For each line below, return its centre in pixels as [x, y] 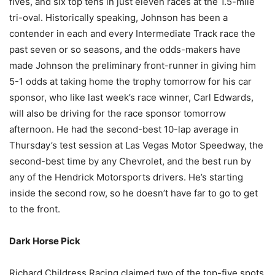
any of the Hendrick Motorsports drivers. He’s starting [126, 177]
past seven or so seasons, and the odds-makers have [125, 49]
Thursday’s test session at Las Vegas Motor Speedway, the [136, 145]
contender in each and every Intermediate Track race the [132, 33]
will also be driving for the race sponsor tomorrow [118, 113]
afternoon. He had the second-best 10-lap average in [124, 129]
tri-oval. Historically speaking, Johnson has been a [118, 17]
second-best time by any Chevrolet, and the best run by [130, 161]
